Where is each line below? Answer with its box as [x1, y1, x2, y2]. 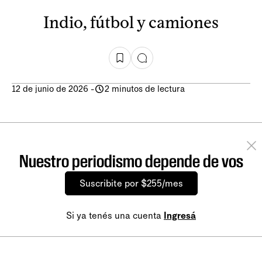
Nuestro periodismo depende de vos [19, 150, 243, 171]
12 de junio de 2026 [12, 83, 88, 94]
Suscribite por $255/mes [79, 177, 183, 189]
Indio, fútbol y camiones [43, 12, 219, 32]
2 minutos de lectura [105, 83, 185, 94]
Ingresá [164, 209, 196, 221]
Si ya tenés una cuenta [66, 209, 164, 221]
